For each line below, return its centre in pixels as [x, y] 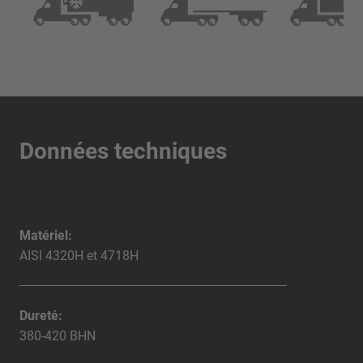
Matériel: [46, 235]
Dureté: [41, 315]
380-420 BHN [58, 335]
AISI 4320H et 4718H [81, 255]
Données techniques [123, 151]
